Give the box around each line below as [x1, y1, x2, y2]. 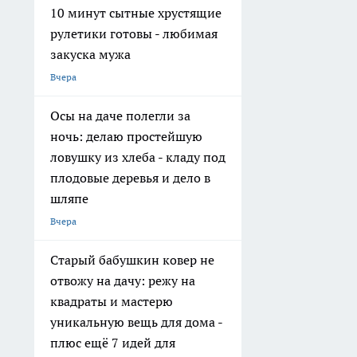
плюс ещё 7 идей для [50, 335, 175, 351]
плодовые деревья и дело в [50, 170, 210, 186]
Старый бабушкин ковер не [50, 252, 214, 269]
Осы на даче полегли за [50, 108, 190, 124]
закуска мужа [50, 46, 131, 63]
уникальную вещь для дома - [50, 314, 223, 331]
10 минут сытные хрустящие [50, 5, 222, 22]
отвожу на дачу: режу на [50, 273, 195, 289]
